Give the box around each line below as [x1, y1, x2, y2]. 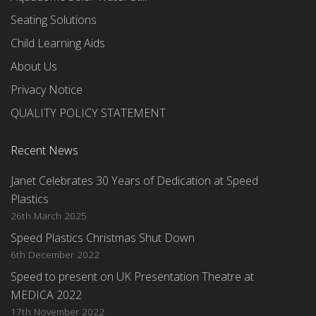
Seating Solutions [11, 12, 97, 28]
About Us [11, 59, 57, 74]
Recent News [11, 142, 78, 158]
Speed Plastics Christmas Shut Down [11, 230, 195, 245]
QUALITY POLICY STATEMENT [11, 105, 166, 121]
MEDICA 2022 [11, 287, 82, 303]
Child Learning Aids [11, 35, 105, 51]
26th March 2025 [11, 209, 87, 222]
